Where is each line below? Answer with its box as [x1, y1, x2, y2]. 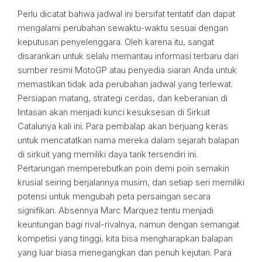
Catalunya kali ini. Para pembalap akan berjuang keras [18, 120, 228, 132]
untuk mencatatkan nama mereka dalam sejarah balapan [18, 135, 239, 146]
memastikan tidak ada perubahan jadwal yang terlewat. [18, 78, 233, 89]
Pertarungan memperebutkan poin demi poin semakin [18, 163, 229, 174]
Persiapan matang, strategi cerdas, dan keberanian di [18, 92, 227, 104]
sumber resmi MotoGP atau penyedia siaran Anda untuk [18, 64, 237, 75]
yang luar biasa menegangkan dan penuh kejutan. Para [18, 247, 232, 258]
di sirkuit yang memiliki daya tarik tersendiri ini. [18, 149, 198, 160]
